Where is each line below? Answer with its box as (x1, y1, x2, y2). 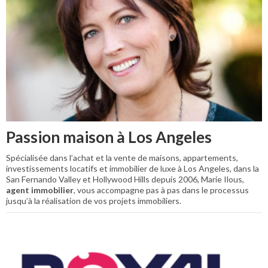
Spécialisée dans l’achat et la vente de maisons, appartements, (6, 152, 238, 163)
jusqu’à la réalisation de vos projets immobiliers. (6, 195, 181, 206)
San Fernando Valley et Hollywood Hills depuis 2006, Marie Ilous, (6, 173, 244, 184)
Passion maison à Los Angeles (6, 127, 212, 147)
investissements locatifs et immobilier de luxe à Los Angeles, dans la (6, 163, 259, 173)
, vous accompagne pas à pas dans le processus (74, 184, 249, 195)
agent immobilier (6, 184, 74, 195)
